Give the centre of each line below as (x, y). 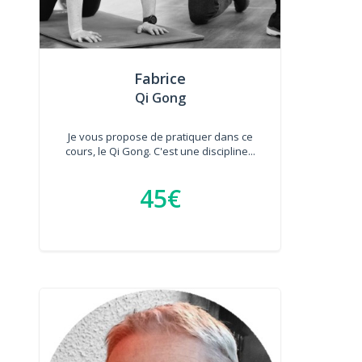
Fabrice (160, 78)
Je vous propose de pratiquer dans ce (160, 137)
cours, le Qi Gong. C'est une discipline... (160, 151)
